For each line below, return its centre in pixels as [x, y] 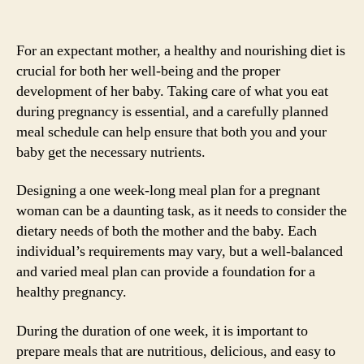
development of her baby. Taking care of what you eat [172, 91]
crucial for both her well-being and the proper [148, 71]
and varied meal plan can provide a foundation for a [166, 272]
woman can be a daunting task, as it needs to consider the [182, 211]
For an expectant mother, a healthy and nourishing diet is [181, 50]
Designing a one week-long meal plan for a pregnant [168, 191]
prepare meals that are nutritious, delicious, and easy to [176, 351]
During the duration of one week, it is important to [162, 331]
